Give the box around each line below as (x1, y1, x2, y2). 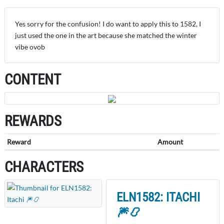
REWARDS (4, 112, 61, 129)
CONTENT (4, 70, 61, 88)
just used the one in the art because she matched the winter (15, 30, 197, 39)
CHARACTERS (4, 158, 83, 175)
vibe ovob (15, 42, 45, 51)
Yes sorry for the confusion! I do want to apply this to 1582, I (15, 19, 201, 28)
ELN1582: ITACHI (116, 189, 200, 204)
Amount (157, 137, 183, 146)
